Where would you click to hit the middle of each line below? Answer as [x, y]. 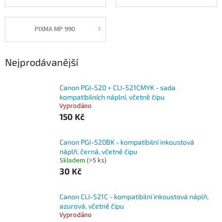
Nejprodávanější [42, 62]
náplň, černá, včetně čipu [98, 152]
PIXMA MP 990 [55, 29]
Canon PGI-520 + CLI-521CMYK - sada [117, 88]
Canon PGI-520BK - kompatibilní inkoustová [127, 142]
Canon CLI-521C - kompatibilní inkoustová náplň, [134, 197]
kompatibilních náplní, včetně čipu [112, 97]
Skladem [73, 161]
